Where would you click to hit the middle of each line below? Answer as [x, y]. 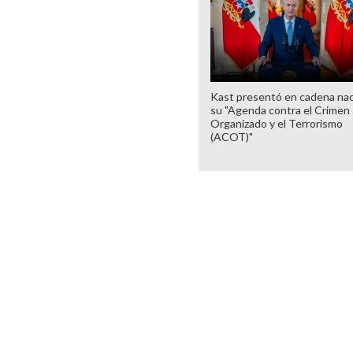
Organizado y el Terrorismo [277, 123]
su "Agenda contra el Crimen [280, 110]
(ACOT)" [232, 136]
